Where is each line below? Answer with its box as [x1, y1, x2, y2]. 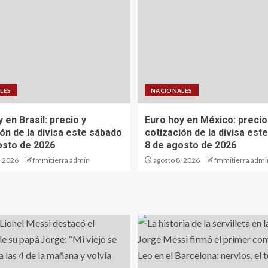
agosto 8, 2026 [152, 156, 200, 165]
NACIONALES [151, 87, 193, 95]
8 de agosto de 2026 [145, 139, 236, 151]
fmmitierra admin [33, 156, 90, 165]
